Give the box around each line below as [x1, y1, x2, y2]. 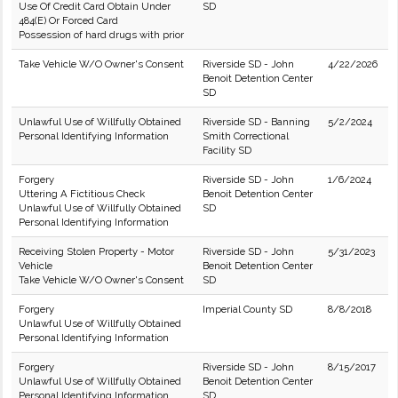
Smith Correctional [203, 130, 289, 142]
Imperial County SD [203, 303, 292, 315]
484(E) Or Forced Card [19, 14, 118, 27]
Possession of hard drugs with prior [19, 28, 184, 41]
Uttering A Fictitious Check [19, 187, 145, 200]
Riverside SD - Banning [203, 115, 310, 128]
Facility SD [203, 144, 251, 156]
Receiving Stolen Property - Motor [19, 245, 174, 258]
